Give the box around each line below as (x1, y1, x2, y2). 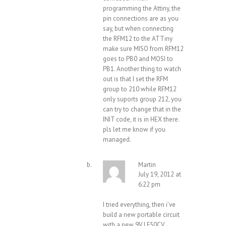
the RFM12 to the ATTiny (103, 34, 173, 43)
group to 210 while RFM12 (103, 85, 177, 94)
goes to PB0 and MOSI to (103, 54, 173, 64)
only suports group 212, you (103, 95, 182, 104)
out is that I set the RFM (103, 75, 168, 84)
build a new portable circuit (103, 210, 180, 219)
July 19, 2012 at (138, 170, 181, 179)
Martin (138, 160, 156, 169)
